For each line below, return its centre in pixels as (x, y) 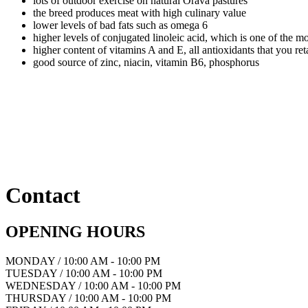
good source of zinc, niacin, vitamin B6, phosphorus (146, 62)
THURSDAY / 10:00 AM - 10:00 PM (88, 298)
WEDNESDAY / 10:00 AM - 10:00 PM (93, 285)
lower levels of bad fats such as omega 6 (120, 25)
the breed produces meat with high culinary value (140, 12)
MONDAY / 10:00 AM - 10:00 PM (83, 261)
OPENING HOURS (75, 232)
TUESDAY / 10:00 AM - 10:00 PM (84, 273)
